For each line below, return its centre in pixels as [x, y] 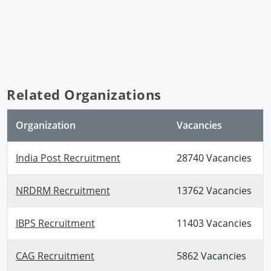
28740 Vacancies [214, 158]
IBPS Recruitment [55, 224]
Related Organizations [84, 95]
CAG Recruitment [55, 256]
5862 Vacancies [211, 256]
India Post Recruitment [68, 158]
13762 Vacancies [214, 191]
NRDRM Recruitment [63, 191]
